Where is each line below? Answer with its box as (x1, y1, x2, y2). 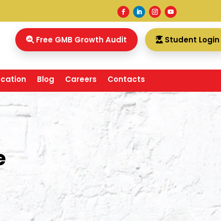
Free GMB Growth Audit (34, 35, 127, 45)
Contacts (108, 74, 145, 85)
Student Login (162, 35, 220, 45)
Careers (65, 74, 97, 85)
